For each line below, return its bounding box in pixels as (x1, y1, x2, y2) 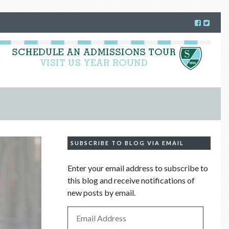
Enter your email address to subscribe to (67, 163, 209, 173)
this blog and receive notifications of (67, 175, 195, 185)
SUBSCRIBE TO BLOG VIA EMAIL (70, 139, 184, 146)
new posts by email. (67, 187, 136, 197)
